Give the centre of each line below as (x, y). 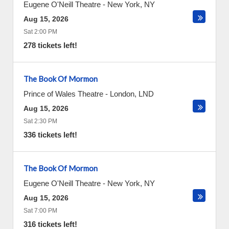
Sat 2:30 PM (40, 121)
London (122, 94)
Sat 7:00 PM (40, 211)
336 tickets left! (50, 135)
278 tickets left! (50, 45)
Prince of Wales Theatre (63, 94)
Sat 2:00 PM (40, 32)
